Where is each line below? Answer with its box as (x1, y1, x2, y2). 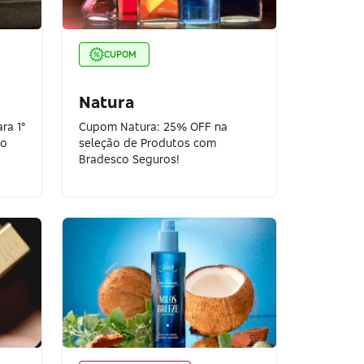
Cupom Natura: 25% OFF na (79, 119, 228, 133)
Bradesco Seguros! (79, 152, 180, 166)
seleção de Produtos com (79, 136, 217, 149)
